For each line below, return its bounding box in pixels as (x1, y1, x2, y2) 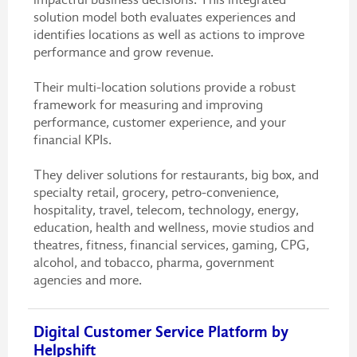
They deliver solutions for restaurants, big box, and (33, 167, 319, 182)
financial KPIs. (33, 131, 112, 147)
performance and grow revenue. (33, 44, 214, 60)
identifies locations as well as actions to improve (33, 26, 304, 42)
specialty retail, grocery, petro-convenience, (33, 184, 279, 200)
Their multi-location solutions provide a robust (33, 79, 296, 95)
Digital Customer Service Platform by (33, 322, 288, 341)
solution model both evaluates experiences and (33, 9, 296, 25)
